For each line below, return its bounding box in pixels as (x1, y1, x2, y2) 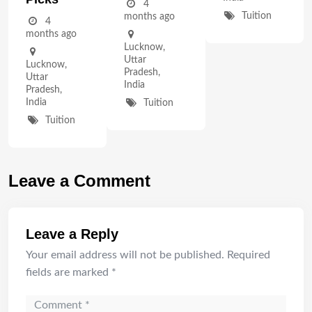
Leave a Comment (8, 171, 150, 191)
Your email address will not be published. (26, 249, 224, 261)
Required (227, 249, 270, 261)
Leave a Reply (26, 226, 118, 242)
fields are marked (26, 267, 111, 279)
